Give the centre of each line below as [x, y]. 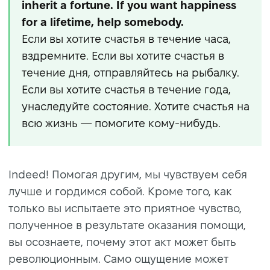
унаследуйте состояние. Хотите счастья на [136, 106]
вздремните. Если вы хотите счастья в [123, 55]
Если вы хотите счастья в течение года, [126, 89]
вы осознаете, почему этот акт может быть [122, 242]
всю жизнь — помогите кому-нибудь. [121, 123]
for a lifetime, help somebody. [103, 22]
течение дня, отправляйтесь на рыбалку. [130, 72]
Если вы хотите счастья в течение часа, [126, 39]
